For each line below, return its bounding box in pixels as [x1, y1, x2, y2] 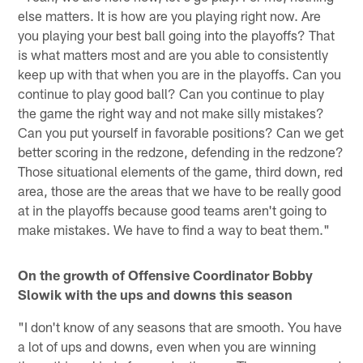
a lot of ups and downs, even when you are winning [18, 337, 317, 354]
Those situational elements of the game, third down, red [18, 162, 344, 179]
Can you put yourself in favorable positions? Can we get [18, 123, 344, 140]
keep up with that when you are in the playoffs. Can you [18, 65, 342, 82]
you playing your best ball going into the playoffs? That [18, 26, 335, 43]
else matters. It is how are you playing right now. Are [18, 6, 322, 23]
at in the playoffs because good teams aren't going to [18, 201, 327, 218]
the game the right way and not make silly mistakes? [18, 104, 325, 121]
